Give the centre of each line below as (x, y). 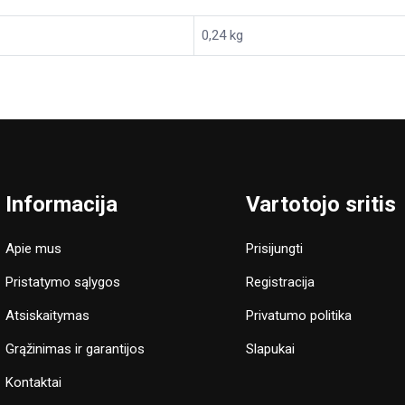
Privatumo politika (299, 316)
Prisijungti (275, 249)
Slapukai (271, 349)
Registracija (281, 282)
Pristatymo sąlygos (62, 282)
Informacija (61, 204)
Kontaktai (33, 382)
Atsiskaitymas (47, 316)
